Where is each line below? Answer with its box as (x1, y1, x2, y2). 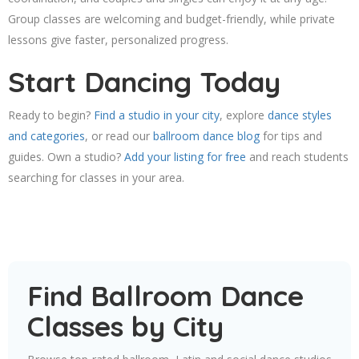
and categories (8, 128, 85, 144)
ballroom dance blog (153, 128, 260, 144)
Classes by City (27, 309, 224, 345)
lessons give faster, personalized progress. (8, 32, 228, 48)
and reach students (246, 149, 349, 165)
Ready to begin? (8, 107, 94, 123)
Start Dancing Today (8, 64, 280, 100)
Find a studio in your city (94, 107, 220, 123)
